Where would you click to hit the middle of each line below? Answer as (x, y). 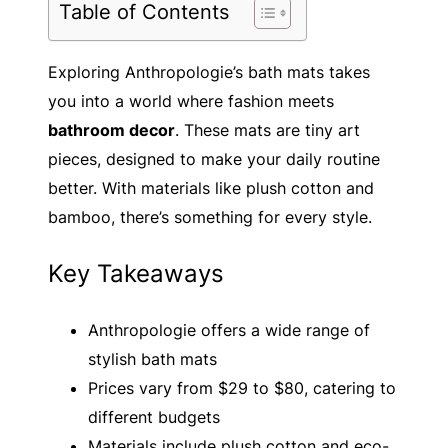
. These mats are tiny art (267, 129)
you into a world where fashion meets (191, 100)
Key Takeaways (136, 273)
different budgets (154, 416)
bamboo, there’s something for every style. (210, 216)
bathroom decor (111, 129)
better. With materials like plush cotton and (211, 187)
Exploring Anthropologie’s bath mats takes (209, 71)
